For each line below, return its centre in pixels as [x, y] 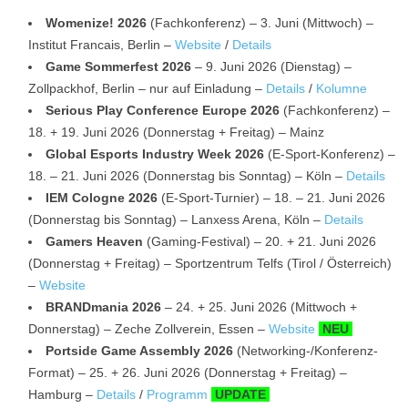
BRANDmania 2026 [103, 306]
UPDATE [240, 394]
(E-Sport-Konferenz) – [330, 153]
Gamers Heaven [94, 241]
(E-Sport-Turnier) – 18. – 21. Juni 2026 [271, 197]
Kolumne [342, 88]
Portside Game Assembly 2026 [139, 350]
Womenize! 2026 [96, 22]
